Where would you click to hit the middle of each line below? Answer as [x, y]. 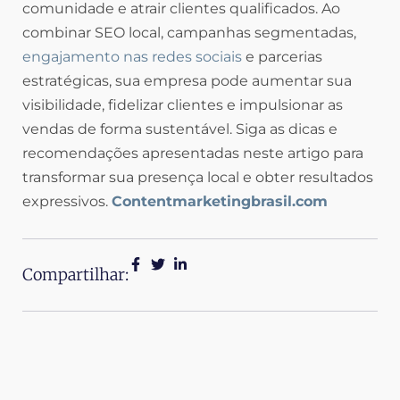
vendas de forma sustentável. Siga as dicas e [180, 129]
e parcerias [282, 57]
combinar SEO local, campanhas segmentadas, [189, 33]
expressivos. [67, 202]
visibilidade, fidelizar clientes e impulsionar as [183, 105]
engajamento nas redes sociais [132, 57]
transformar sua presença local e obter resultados [198, 178]
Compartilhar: [75, 275]
